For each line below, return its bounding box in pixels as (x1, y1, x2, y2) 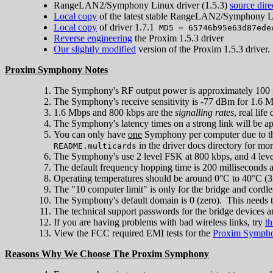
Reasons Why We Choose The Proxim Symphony (5, 248, 209, 259)
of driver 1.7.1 (97, 21, 159, 32)
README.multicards (54, 141, 136, 151)
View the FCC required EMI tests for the (54, 227, 213, 238)
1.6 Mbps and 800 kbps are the (54, 107, 175, 118)
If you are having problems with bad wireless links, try (54, 216, 265, 227)
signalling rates (175, 107, 234, 118)
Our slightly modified (54, 43, 136, 54)
